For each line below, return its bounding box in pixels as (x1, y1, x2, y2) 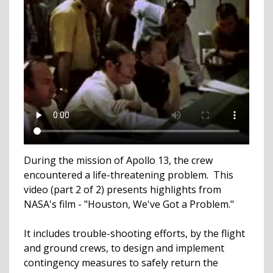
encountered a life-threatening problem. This (24, 168, 233, 182)
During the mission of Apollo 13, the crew (24, 153, 213, 167)
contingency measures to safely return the (24, 255, 218, 269)
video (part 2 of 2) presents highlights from (24, 182, 221, 196)
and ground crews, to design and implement (24, 241, 224, 255)
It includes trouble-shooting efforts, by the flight (24, 226, 245, 240)
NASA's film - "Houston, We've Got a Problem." (24, 197, 236, 211)
